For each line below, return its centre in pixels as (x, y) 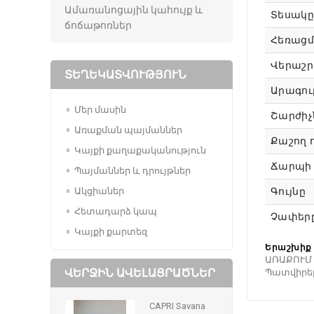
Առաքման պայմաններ (128, 130)
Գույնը (288, 192)
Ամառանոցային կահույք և (134, 9)
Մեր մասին (100, 109)
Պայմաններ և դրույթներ (132, 170)
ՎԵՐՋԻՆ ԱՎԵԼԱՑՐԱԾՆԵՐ (140, 273)
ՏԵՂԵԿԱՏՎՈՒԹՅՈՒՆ (125, 74)
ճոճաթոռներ (98, 25)
